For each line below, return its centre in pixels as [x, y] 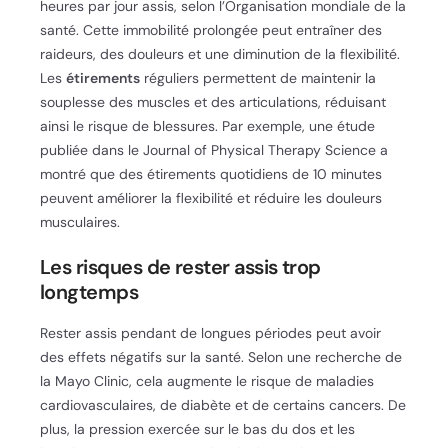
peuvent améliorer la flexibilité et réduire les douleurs [211, 197]
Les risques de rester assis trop [180, 266]
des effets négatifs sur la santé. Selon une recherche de [221, 356]
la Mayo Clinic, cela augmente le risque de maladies [207, 380]
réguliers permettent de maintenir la [258, 77]
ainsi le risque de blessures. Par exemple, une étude [207, 125]
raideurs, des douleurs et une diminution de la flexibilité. [220, 53]
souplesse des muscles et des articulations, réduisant [213, 101]
